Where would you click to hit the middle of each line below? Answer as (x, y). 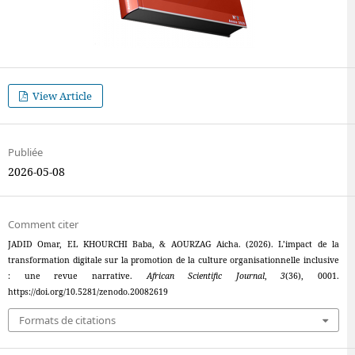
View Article (61, 96)
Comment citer (43, 225)
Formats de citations (67, 320)
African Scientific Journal (205, 276)
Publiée (25, 153)
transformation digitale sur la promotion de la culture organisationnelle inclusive (174, 260)
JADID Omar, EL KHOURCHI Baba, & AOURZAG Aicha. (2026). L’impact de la (174, 244)
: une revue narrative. (77, 276)
